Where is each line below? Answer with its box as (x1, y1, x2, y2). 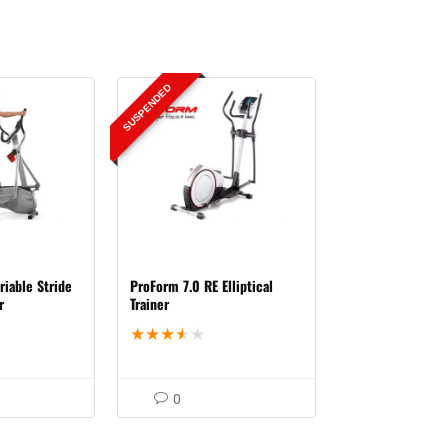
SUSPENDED (121, 81, 174, 134)
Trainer (130, 292, 170, 314)
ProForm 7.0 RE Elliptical (130, 274, 274, 296)
